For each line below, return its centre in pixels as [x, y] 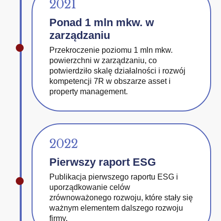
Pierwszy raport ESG [103, 162]
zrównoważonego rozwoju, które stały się [121, 198]
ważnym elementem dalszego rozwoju [116, 208]
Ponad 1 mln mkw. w [102, 22]
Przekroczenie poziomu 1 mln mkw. [111, 50]
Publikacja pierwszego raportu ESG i [114, 177]
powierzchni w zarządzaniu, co [103, 60]
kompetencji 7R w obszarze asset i [110, 81]
